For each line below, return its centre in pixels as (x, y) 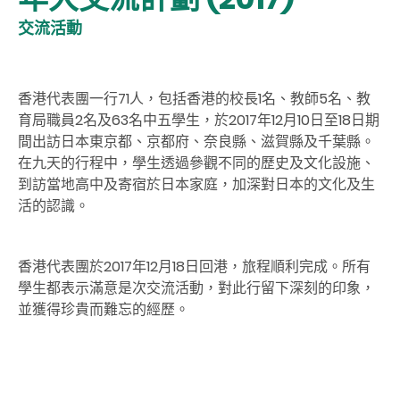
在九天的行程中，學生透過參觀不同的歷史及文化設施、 (196, 162)
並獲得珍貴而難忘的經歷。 (104, 309)
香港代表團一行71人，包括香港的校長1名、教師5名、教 (194, 98)
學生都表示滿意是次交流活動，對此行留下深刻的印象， (196, 287)
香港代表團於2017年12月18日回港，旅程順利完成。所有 (194, 266)
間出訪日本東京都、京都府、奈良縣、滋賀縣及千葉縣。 (196, 141)
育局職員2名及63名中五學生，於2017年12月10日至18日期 (199, 120)
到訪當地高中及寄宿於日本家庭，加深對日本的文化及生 (196, 184)
